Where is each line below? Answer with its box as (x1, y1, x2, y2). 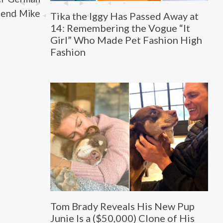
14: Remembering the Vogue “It (50, 21, 190, 34)
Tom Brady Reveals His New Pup (50, 200, 195, 213)
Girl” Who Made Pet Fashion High (50, 33, 202, 46)
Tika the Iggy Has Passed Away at (50, 9, 199, 22)
